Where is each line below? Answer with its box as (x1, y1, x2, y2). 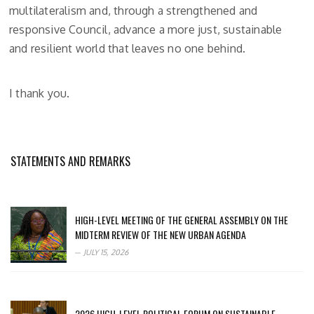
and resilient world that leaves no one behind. (9, 41, 246, 56)
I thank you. (9, 86, 70, 101)
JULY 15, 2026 (83, 247, 128, 258)
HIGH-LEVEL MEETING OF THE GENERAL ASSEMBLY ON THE (75, 212, 288, 228)
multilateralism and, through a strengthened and (9, 4, 258, 18)
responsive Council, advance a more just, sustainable (9, 22, 282, 37)
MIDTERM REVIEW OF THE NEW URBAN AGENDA (75, 227, 246, 243)
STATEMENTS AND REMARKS (11, 153, 130, 170)
